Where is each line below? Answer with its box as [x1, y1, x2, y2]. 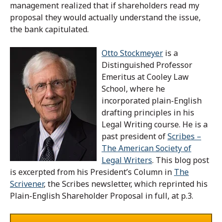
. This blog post [152, 155, 209, 166]
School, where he [102, 83, 165, 95]
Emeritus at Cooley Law [102, 71, 189, 83]
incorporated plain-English [102, 95, 202, 107]
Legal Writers [102, 155, 152, 166]
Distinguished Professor [102, 59, 192, 71]
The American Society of [102, 143, 191, 154]
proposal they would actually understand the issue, [10, 12, 201, 23]
